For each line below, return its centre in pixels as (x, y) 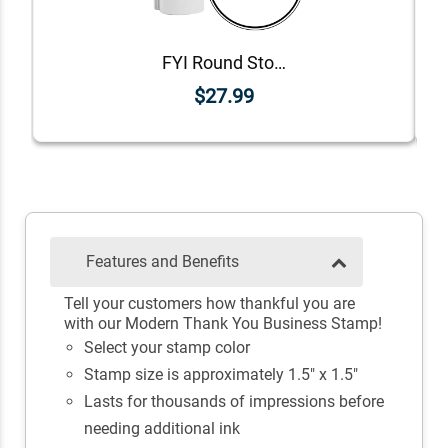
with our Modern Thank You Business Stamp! (222, 324)
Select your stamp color (166, 348)
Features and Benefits (162, 262)
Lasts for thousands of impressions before (233, 402)
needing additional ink (161, 429)
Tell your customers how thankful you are (209, 304)
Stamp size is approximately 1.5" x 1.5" (220, 375)
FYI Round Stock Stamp (279, 62)
